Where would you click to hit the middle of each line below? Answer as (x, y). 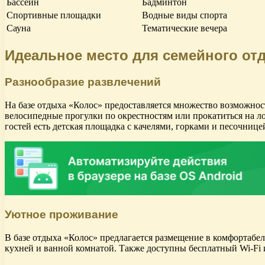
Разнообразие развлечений (83, 82)
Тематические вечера (185, 28)
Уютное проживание (62, 215)
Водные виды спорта (185, 15)
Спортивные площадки (54, 15)
